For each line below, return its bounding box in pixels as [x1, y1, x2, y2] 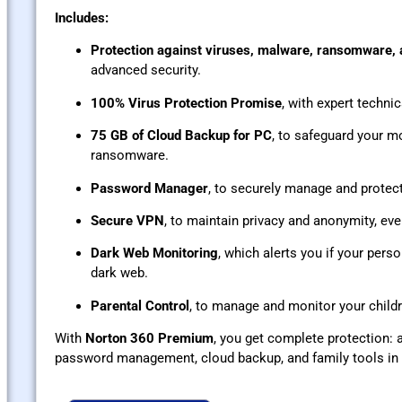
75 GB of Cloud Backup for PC [91, 127, 272, 144]
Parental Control [91, 297, 189, 314]
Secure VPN [91, 213, 164, 230]
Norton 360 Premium [85, 330, 214, 347]
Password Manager [91, 179, 208, 197]
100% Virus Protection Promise [91, 94, 282, 111]
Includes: [55, 10, 109, 27]
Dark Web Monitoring [91, 245, 218, 262]
